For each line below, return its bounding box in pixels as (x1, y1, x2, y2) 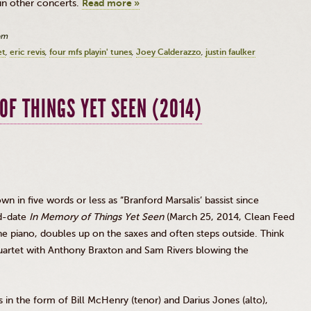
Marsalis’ (165, 194, 202, 206)
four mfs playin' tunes (49, 47, 132, 57)
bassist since (202, 194, 259, 206)
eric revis (10, 47, 45, 57)
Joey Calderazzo (136, 47, 201, 57)
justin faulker (205, 47, 255, 57)
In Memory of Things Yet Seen (29, 211, 164, 223)
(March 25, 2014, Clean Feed (164, 211, 294, 223)
